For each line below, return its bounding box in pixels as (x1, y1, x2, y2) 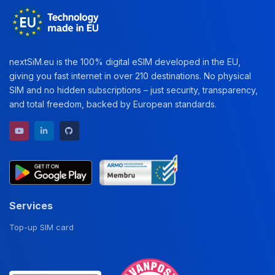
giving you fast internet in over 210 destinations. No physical (9, 71, 251, 82)
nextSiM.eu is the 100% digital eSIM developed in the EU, (9, 56, 241, 68)
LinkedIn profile (47, 125, 106, 136)
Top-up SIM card (9, 222, 74, 233)
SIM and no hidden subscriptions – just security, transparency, (9, 85, 258, 96)
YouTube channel (23, 125, 91, 136)
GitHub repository (72, 125, 140, 136)
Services (9, 200, 53, 212)
